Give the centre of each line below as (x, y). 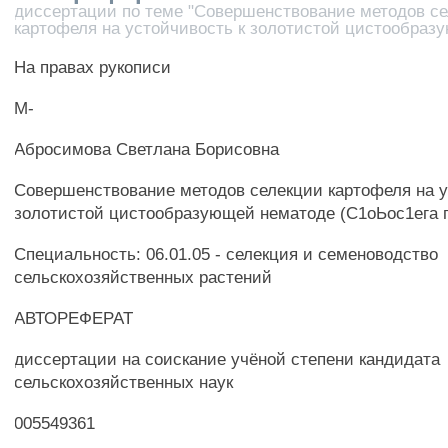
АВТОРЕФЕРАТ (74, 318)
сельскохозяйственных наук (124, 382)
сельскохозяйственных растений (143, 277)
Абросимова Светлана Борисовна (147, 149)
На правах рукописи (93, 67)
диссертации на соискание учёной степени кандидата (227, 359)
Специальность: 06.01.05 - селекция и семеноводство (226, 254)
